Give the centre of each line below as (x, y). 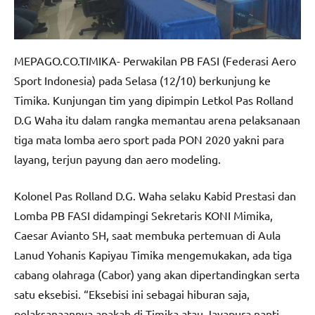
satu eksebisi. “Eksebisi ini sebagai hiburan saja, (132, 294)
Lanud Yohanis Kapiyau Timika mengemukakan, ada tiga (153, 255)
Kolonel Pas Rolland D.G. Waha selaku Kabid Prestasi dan (155, 196)
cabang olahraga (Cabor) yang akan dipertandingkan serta (157, 275)
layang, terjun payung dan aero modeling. (117, 159)
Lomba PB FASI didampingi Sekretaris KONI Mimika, (143, 216)
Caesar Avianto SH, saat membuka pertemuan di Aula (147, 235)
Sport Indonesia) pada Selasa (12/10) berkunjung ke (142, 81)
